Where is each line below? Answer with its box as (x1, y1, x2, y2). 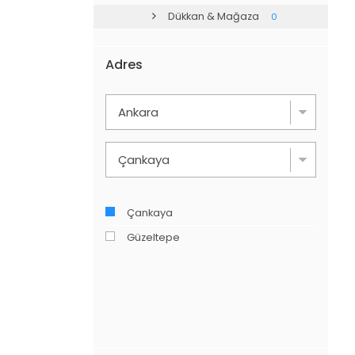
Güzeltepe (126, 231, 180, 245)
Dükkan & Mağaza (167, 9, 259, 23)
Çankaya (126, 206, 173, 220)
